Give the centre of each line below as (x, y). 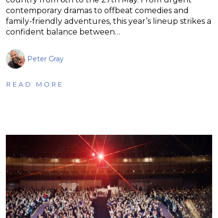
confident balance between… (63, 32)
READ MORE (35, 84)
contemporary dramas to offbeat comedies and (97, 10)
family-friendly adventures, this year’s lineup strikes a (109, 21)
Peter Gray (45, 59)
